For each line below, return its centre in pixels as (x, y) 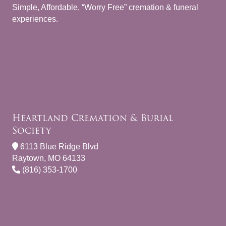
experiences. (35, 19)
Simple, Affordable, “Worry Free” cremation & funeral (105, 7)
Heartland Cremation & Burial (93, 118)
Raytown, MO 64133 (49, 158)
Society (32, 130)
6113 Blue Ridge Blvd (58, 146)
